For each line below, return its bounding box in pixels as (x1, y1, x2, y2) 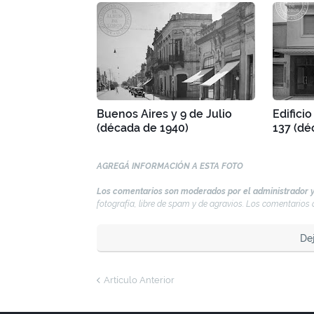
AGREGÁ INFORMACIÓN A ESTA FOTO (97, 161, 243, 171)
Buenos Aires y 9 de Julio (97, 107, 232, 121)
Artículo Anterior (104, 274, 175, 285)
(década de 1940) (97, 121, 189, 135)
